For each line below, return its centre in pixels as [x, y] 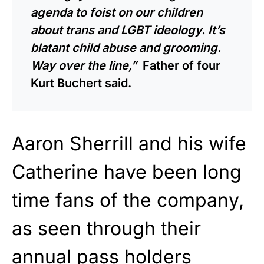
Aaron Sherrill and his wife [129, 143]
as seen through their [106, 228]
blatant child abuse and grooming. [126, 47]
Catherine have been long [127, 171]
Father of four [180, 65]
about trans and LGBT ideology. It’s [128, 30]
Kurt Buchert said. [81, 83]
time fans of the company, [128, 200]
